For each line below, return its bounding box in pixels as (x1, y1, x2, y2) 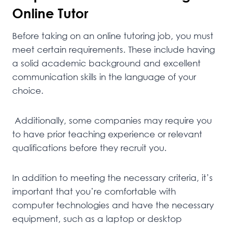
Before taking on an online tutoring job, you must (12, 30, 213, 41)
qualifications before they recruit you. (12, 142, 167, 153)
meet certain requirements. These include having (12, 44, 215, 55)
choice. (12, 85, 44, 96)
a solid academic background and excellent (12, 57, 201, 68)
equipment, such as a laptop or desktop (12, 213, 182, 224)
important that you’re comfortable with (12, 185, 176, 197)
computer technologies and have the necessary (12, 199, 214, 210)
